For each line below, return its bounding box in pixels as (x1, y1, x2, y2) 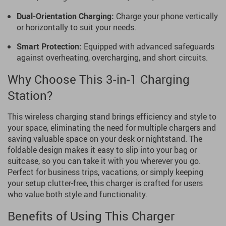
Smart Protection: (17, 41, 82, 52)
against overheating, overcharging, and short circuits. (17, 52, 208, 63)
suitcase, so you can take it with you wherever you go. (8, 155, 201, 166)
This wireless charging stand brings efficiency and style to (8, 111, 216, 122)
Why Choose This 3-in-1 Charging (8, 71, 190, 87)
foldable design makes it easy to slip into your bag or (8, 144, 197, 155)
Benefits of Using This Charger (8, 208, 175, 224)
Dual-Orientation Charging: (17, 11, 114, 22)
